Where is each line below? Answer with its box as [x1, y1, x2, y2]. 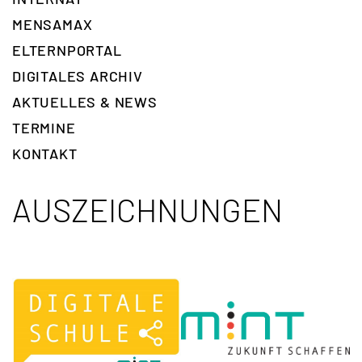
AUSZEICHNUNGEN [12, 190, 283, 229]
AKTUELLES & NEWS [12, 93, 158, 112]
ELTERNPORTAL [12, 41, 122, 60]
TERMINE [12, 119, 76, 137]
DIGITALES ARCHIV [12, 67, 143, 86]
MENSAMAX [12, 15, 93, 34]
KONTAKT [12, 145, 78, 163]
